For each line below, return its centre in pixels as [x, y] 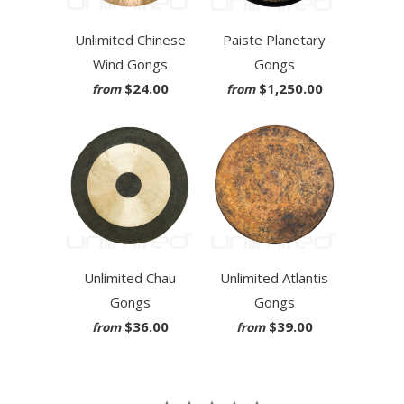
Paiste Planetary [274, 40]
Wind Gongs [130, 64]
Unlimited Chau [130, 278]
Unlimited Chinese [130, 40]
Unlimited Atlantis [274, 278]
